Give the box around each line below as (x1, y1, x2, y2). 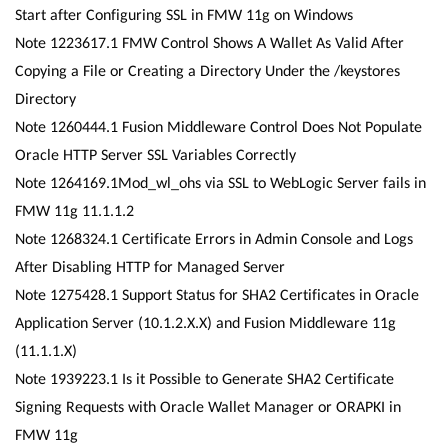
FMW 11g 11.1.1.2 (15, 201, 134, 220)
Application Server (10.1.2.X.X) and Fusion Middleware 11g (15, 313, 396, 332)
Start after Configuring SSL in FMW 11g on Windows (15, 5, 353, 24)
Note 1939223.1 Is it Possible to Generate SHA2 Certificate (15, 369, 394, 388)
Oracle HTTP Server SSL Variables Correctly (15, 145, 296, 164)
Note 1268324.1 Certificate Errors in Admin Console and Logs (15, 229, 413, 248)
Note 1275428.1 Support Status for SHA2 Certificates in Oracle (15, 285, 419, 304)
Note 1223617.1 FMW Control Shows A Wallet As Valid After (15, 33, 404, 52)
